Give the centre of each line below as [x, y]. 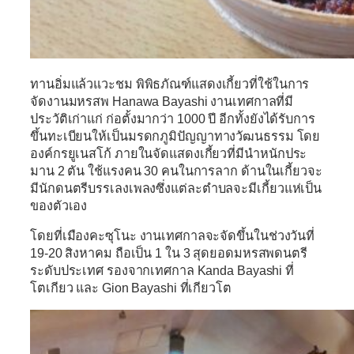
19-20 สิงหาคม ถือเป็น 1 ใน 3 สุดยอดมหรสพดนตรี [169, 253]
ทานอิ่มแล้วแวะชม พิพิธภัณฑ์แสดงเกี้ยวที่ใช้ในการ [170, 84]
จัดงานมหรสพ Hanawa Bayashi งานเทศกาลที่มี [162, 102]
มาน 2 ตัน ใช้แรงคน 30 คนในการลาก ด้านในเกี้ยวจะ [176, 171]
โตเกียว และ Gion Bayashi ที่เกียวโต [131, 288]
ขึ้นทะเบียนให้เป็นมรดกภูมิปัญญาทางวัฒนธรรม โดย [175, 136]
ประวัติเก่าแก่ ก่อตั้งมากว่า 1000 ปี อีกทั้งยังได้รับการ [173, 119]
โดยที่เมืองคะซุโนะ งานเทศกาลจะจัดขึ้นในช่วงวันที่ [173, 236]
